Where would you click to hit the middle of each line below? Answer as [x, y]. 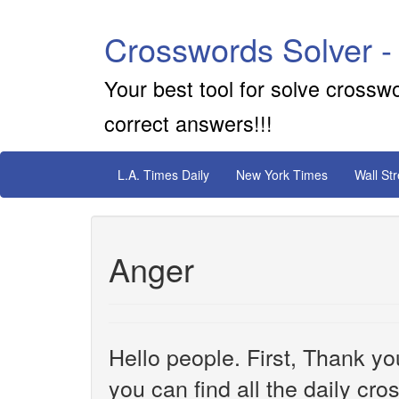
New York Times [282, 175]
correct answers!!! [188, 123]
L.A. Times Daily [163, 175]
